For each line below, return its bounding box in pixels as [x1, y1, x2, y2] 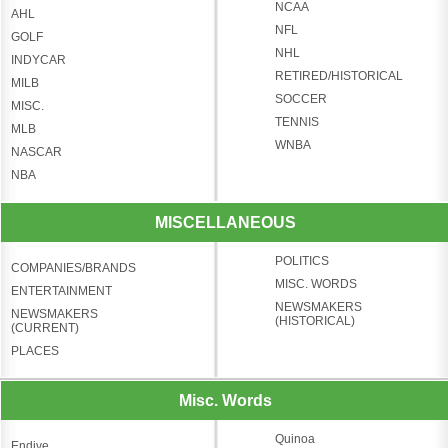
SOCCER [274, 91, 327, 106]
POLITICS [274, 253, 329, 268]
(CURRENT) [11, 320, 79, 335]
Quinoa [274, 431, 315, 446]
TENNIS [274, 114, 319, 129]
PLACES [11, 343, 59, 358]
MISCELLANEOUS [154, 212, 296, 231]
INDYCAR [11, 52, 66, 67]
